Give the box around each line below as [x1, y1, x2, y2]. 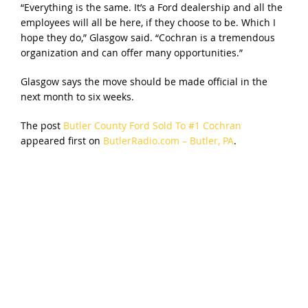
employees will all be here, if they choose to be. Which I [20, 15, 276, 29]
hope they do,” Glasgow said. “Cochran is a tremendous [20, 30, 275, 44]
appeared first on [20, 133, 103, 147]
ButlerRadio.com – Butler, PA [102, 133, 234, 147]
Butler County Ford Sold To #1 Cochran [63, 118, 241, 132]
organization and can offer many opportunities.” [20, 45, 243, 59]
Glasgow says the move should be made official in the [20, 74, 267, 88]
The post [20, 118, 63, 132]
